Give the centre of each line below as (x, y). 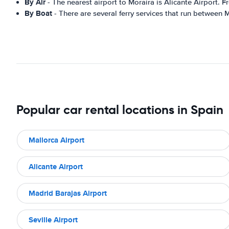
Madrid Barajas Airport (68, 193)
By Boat (38, 13)
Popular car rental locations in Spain (120, 110)
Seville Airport (53, 220)
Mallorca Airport (56, 140)
